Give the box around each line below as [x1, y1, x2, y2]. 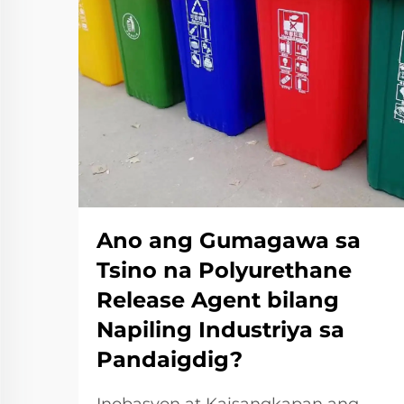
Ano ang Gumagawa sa [96, 227, 361, 253]
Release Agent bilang [96, 287, 339, 313]
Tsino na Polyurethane [96, 257, 352, 283]
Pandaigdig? [96, 346, 243, 372]
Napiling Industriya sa [96, 317, 344, 343]
